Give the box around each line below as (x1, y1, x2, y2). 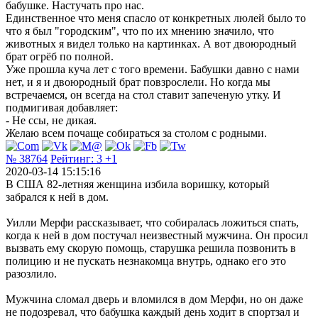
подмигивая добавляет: (6, 101, 118, 114)
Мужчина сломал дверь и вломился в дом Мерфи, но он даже (6, 292, 303, 305)
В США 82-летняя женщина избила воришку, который (6, 177, 270, 190)
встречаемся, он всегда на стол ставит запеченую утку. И (6, 88, 281, 101)
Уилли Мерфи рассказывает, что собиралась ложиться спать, (6, 216, 299, 229)
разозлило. (6, 267, 57, 280)
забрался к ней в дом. (6, 190, 109, 203)
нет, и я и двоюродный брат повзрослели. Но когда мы (6, 75, 270, 88)
